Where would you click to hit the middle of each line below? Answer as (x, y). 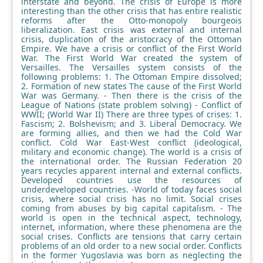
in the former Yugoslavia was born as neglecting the (131, 255)
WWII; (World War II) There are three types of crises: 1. (131, 114)
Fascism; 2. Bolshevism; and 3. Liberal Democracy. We (131, 123)
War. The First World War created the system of (131, 58)
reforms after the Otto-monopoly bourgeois (131, 20)
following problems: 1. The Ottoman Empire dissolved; (131, 76)
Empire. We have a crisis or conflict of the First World (131, 48)
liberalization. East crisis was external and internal (131, 29)
